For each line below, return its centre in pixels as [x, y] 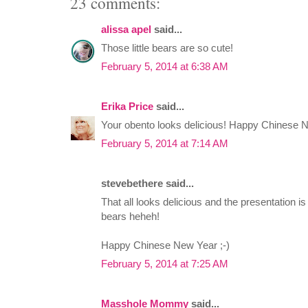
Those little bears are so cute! [167, 48]
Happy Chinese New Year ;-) [165, 245]
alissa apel [126, 30]
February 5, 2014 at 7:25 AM [165, 264]
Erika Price [127, 107]
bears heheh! [130, 217]
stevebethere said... [147, 184]
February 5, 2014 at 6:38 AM [165, 67]
